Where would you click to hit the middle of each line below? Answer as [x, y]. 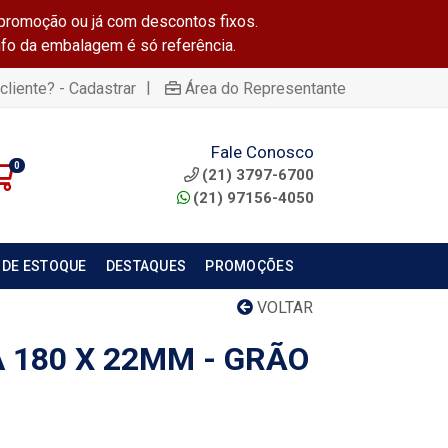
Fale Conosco [262, 151]
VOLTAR [283, 307]
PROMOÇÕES [249, 266]
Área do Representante [265, 88]
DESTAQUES [146, 266]
